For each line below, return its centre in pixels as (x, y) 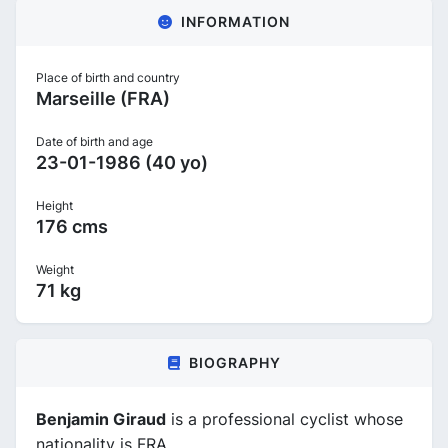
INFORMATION (235, 21)
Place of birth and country (108, 77)
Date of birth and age (94, 141)
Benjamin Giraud (101, 418)
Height (54, 205)
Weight (55, 269)
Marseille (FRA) (103, 98)
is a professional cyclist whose (284, 418)
